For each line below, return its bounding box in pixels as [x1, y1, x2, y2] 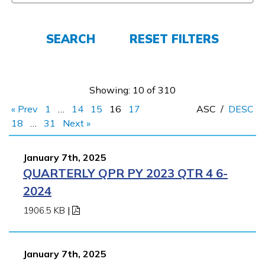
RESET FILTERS [130, 31, 219, 46]
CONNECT [124, 114, 176, 128]
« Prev [11, 103, 38, 115]
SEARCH [46, 31, 95, 46]
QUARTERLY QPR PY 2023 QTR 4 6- [23, 166, 228, 180]
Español [9, 66, 67, 85]
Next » [63, 117, 91, 129]
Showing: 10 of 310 [89, 84, 176, 96]
